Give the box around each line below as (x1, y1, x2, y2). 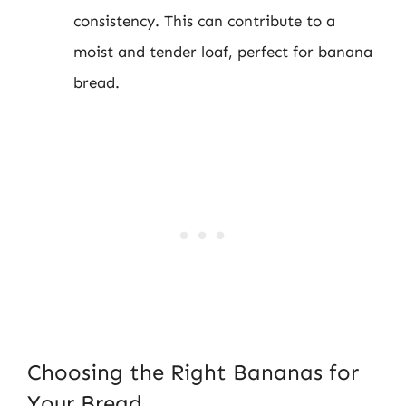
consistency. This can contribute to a (73, 12, 335, 30)
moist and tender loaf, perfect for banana (73, 43, 372, 61)
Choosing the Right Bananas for (27, 358, 359, 385)
